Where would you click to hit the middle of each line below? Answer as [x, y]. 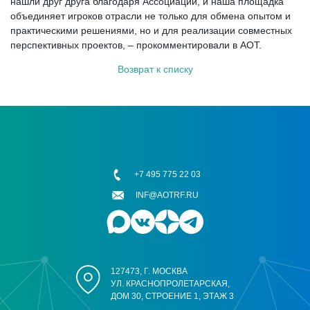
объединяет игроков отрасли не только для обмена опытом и [151, 16]
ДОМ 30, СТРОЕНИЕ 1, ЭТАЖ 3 [172, 296]
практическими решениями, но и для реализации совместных [151, 30]
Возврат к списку [155, 69]
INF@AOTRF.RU [167, 195]
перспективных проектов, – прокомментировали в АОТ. [136, 45]
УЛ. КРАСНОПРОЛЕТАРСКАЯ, [170, 284]
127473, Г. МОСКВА [149, 271]
